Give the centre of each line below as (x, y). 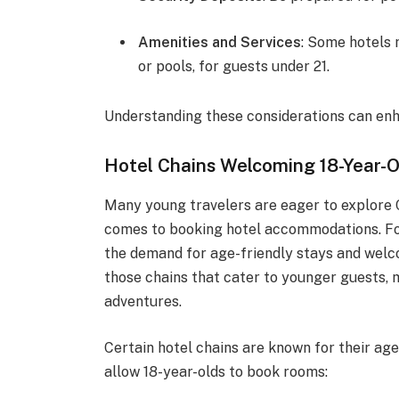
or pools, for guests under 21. (234, 66)
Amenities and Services (220, 42)
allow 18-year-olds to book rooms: (216, 371)
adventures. (143, 301)
